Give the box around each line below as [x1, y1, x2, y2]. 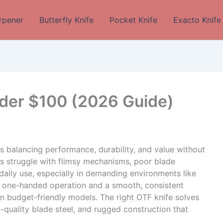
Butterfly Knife [39, 15, 94, 25]
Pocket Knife [110, 15, 157, 25]
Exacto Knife [173, 15, 221, 25]
